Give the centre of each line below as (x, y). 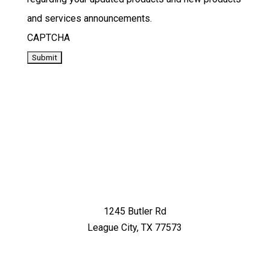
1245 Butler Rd (135, 211)
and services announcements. (89, 18)
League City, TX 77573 (135, 228)
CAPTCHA (48, 38)
